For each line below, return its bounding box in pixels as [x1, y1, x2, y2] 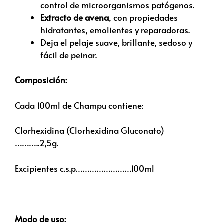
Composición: [15, 74, 67, 86]
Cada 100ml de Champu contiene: [15, 99, 144, 111]
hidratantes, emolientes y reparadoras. [40, 23, 190, 36]
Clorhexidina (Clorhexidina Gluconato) [15, 124, 164, 137]
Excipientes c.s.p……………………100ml [15, 162, 154, 174]
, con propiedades [109, 11, 178, 23]
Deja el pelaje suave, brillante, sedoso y [40, 36, 192, 48]
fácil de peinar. [40, 48, 97, 61]
